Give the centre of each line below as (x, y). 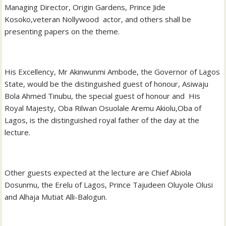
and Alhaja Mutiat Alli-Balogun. (56, 196)
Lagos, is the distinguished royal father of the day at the (102, 120)
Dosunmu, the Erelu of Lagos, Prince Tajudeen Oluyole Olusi (109, 184)
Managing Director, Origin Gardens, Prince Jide (85, 7)
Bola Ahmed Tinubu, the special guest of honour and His (103, 96)
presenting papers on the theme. (62, 31)
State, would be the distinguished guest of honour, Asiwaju (107, 83)
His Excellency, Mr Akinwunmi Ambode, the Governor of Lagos (112, 71)
